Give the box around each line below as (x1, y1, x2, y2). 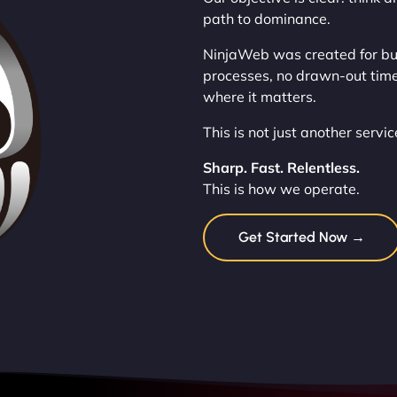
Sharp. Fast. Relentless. (202, 158, 360, 176)
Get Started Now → (237, 228, 365, 245)
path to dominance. (202, 9, 331, 27)
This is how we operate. (202, 179, 360, 198)
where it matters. (202, 87, 316, 105)
